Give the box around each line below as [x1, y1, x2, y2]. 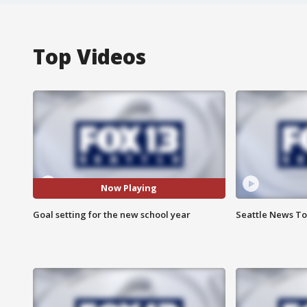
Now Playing [101, 182, 158, 195]
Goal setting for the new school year [33, 208, 191, 221]
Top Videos [33, 42, 146, 71]
